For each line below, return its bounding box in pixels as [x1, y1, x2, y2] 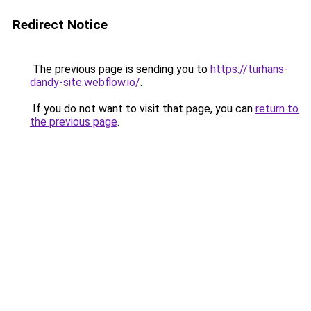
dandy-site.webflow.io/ [30, 76, 140, 89]
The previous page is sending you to [30, 62, 210, 76]
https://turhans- [210, 62, 288, 76]
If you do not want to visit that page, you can [30, 102, 255, 115]
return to [255, 102, 299, 115]
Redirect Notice [12, 17, 108, 33]
